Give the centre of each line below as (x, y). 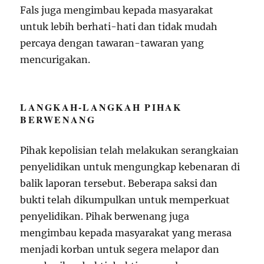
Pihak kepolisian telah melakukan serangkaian (130, 150)
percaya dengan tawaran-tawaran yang (112, 43)
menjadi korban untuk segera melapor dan (120, 249)
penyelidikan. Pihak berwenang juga (105, 216)
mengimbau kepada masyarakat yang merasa (126, 232)
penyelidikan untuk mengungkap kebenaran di (130, 166)
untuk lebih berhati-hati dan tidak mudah (119, 26)
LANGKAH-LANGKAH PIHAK (101, 107)
